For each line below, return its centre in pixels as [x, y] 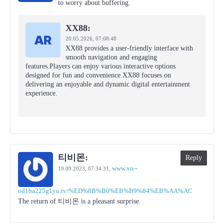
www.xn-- [125, 168]
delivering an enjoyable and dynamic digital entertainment [108, 84]
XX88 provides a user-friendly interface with [129, 48]
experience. [41, 93]
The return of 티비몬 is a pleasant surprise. [79, 201]
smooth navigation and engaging [111, 57]
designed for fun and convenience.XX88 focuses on [98, 75]
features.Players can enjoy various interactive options [100, 66]
